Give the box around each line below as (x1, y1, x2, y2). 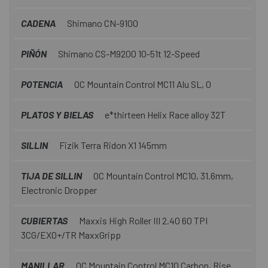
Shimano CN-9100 (65, 17, 138, 29)
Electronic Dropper (21, 184, 97, 196)
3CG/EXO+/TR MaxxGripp (21, 229, 121, 240)
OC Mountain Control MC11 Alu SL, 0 (72, 78, 211, 90)
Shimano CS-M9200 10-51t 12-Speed (56, 47, 200, 59)
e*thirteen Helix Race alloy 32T (103, 108, 226, 120)
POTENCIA (21, 78, 63, 90)
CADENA (21, 17, 56, 29)
